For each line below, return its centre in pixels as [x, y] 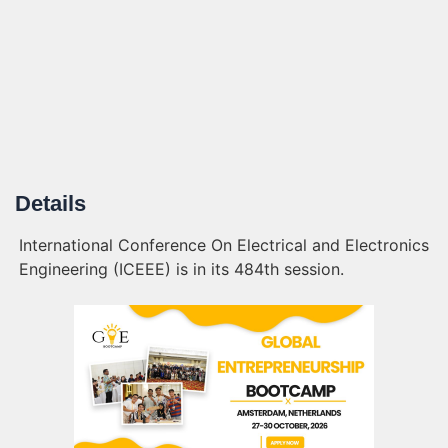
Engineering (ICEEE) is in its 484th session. [181, 269]
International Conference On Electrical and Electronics [224, 245]
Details [50, 203]
